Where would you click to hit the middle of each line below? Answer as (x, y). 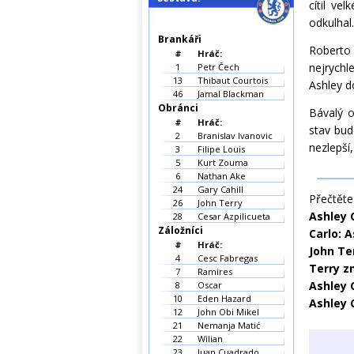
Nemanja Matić (229, 325)
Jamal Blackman (231, 94)
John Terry (220, 203)
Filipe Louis (221, 149)
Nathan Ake (222, 176)
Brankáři (180, 39)
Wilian (210, 339)
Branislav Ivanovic (235, 136)
